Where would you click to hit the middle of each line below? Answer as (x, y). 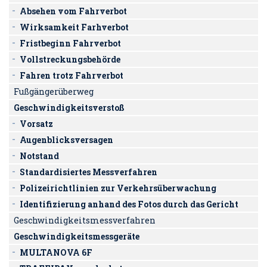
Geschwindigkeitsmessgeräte (77, 237)
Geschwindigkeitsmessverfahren (85, 221)
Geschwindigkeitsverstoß (69, 108)
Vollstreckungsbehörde (70, 60)
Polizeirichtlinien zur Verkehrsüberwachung (118, 188)
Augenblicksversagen (66, 140)
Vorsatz (36, 124)
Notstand (39, 156)
